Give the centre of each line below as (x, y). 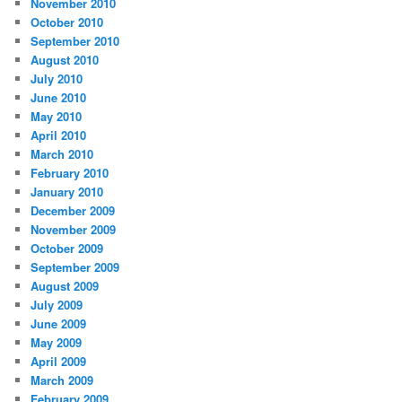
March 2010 (62, 153)
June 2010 (59, 97)
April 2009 (59, 361)
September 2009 (75, 267)
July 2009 (57, 304)
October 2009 (67, 248)
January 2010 (67, 191)
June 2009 (59, 323)
